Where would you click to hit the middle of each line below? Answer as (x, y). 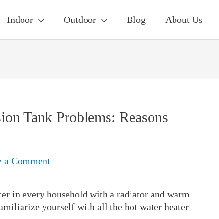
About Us (184, 20)
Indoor (20, 20)
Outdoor (80, 20)
